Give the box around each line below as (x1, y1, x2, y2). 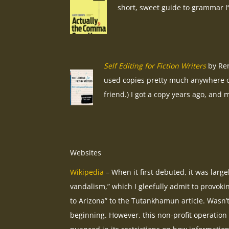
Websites (70, 148, 101, 158)
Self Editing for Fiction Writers (104, 61, 206, 71)
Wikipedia (70, 167, 104, 177)
